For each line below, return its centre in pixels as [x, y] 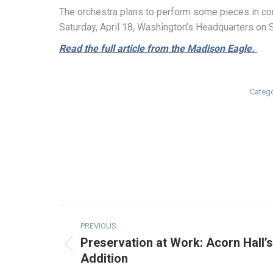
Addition [104, 258]
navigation [108, 238]
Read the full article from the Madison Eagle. [158, 48]
